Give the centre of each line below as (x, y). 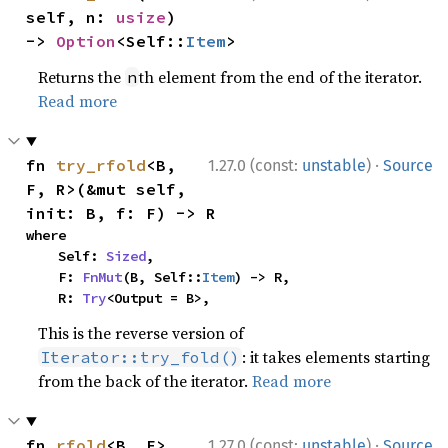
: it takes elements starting (336, 357)
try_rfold (101, 165)
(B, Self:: (162, 277)
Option (86, 41)
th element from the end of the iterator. (281, 77)
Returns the (82, 77)
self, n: (71, 17)
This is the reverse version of (141, 333)
